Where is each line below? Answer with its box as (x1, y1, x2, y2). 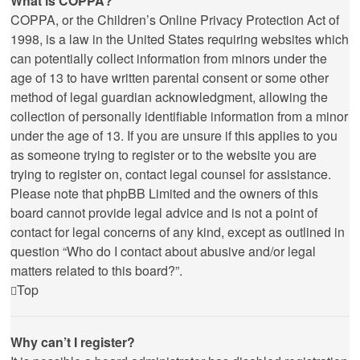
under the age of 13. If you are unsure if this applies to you (10, 126, 337, 145)
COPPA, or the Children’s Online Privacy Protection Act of (10, 10, 339, 29)
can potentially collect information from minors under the (10, 49, 327, 67)
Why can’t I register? (10, 333, 135, 351)
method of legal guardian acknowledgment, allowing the (10, 88, 328, 106)
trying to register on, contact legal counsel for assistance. (10, 165, 331, 183)
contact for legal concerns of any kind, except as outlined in (10, 223, 345, 241)
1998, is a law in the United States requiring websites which (10, 30, 349, 48)
